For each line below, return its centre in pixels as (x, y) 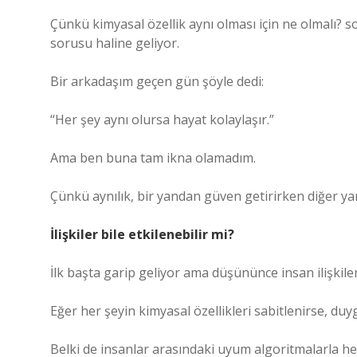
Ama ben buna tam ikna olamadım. (153, 158)
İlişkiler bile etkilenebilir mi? (142, 234)
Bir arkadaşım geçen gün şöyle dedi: (157, 81)
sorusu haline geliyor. (115, 43)
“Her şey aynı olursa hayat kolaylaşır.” (162, 120)
